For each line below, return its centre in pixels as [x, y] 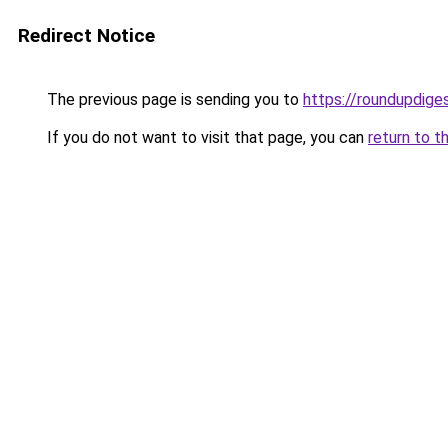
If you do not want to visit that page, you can [205, 137]
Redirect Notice [86, 35]
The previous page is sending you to [173, 99]
